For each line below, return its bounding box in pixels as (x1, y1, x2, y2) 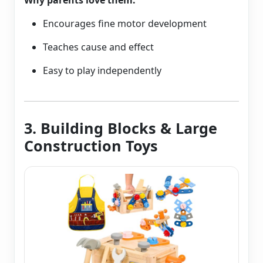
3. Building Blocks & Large (24, 118, 217, 139)
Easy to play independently (43, 64, 161, 77)
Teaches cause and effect (43, 41, 154, 54)
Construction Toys (24, 136, 158, 156)
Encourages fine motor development (43, 17, 207, 31)
